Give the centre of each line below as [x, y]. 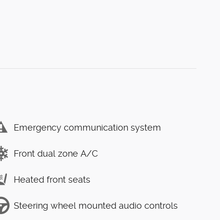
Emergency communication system [87, 127]
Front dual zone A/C [56, 153]
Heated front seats [52, 179]
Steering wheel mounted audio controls [96, 205]
